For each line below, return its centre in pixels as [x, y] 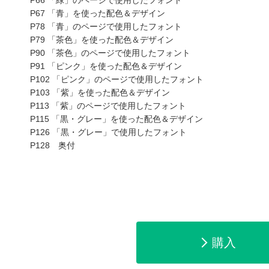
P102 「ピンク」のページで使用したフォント [117, 79]
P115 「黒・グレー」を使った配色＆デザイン [116, 119]
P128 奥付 [53, 145]
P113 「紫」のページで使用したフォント [108, 106]
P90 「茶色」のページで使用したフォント [110, 53]
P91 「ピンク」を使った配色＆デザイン [106, 66]
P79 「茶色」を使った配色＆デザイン [102, 40]
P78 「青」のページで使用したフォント [106, 26]
